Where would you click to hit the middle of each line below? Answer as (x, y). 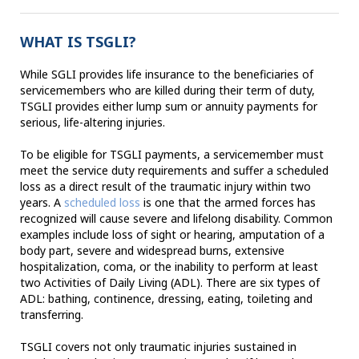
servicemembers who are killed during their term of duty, (167, 91)
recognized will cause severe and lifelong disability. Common (176, 219)
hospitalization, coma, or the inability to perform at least (169, 267)
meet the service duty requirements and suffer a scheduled (174, 171)
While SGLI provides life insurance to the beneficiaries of (167, 75)
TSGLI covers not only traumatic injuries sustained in (158, 347)
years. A (42, 203)
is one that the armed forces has (228, 203)
